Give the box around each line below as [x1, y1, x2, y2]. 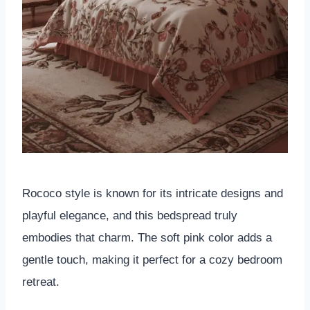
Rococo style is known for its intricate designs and [22, 186, 283, 200]
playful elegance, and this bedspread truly [22, 208, 237, 222]
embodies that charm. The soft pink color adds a [22, 230, 272, 244]
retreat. [22, 275, 60, 289]
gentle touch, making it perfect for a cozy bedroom [22, 253, 282, 266]
